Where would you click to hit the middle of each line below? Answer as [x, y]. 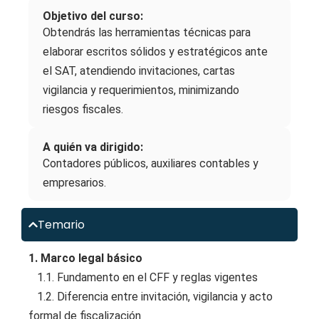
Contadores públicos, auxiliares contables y [151, 163]
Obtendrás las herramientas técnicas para [147, 32]
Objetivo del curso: [93, 16]
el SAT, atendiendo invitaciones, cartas [139, 70]
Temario [62, 224]
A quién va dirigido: [93, 147]
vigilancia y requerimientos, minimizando [141, 90]
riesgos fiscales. [83, 109]
